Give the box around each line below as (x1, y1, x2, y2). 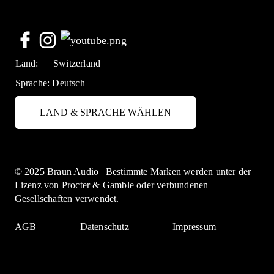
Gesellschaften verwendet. (14, 193, 119, 204)
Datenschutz (80, 221, 129, 232)
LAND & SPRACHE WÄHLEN (39, 106, 171, 117)
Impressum (172, 221, 217, 232)
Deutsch (52, 77, 85, 88)
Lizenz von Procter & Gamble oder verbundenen (14, 180, 209, 191)
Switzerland (53, 57, 101, 68)
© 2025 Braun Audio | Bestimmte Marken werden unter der (14, 166, 251, 177)
